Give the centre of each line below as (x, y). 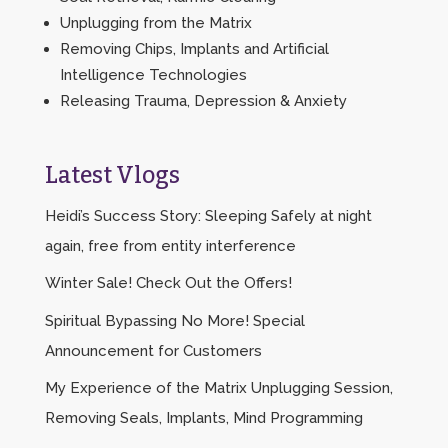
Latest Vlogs (112, 174)
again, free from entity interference (170, 245)
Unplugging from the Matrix (155, 22)
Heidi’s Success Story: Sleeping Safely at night (208, 215)
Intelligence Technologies (153, 74)
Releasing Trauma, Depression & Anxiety (203, 100)
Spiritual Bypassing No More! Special (174, 320)
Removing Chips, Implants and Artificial (194, 48)
